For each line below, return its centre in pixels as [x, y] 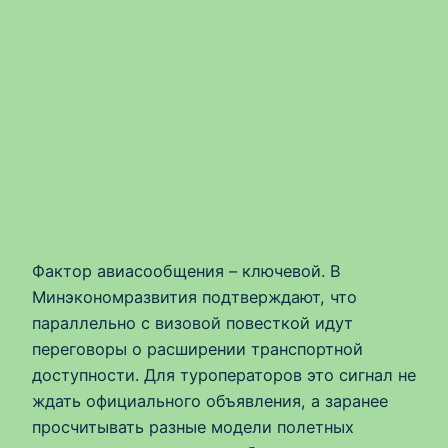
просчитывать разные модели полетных [193, 426]
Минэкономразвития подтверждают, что [194, 296]
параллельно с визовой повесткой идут [192, 322]
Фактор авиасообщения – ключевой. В [186, 270]
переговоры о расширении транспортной [197, 348]
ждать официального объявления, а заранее [210, 400]
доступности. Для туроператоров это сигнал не [224, 374]
